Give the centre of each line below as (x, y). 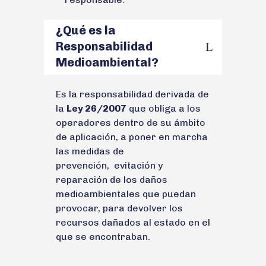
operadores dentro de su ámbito (131, 122)
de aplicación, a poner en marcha (132, 137)
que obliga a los (164, 108)
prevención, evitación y (109, 165)
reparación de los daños (112, 179)
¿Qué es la (86, 30)
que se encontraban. (103, 236)
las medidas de (90, 151)
